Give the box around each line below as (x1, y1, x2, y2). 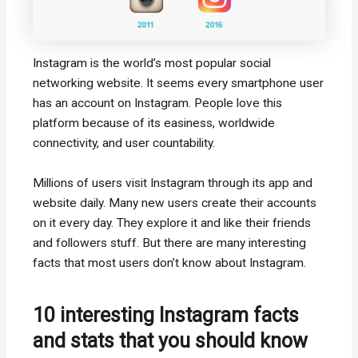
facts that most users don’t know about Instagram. (33, 255, 307, 270)
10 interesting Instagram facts (33, 304, 300, 328)
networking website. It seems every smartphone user (33, 75, 324, 90)
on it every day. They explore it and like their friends (33, 215, 312, 230)
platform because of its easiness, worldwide (33, 115, 276, 130)
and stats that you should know (33, 329, 308, 353)
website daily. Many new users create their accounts (33, 195, 317, 210)
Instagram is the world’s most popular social (33, 55, 272, 70)
